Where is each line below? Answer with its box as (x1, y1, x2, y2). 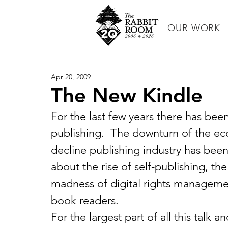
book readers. (51, 193, 119, 207)
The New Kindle (51, 83, 203, 107)
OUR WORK (167, 22, 221, 34)
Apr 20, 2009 (51, 72, 91, 81)
